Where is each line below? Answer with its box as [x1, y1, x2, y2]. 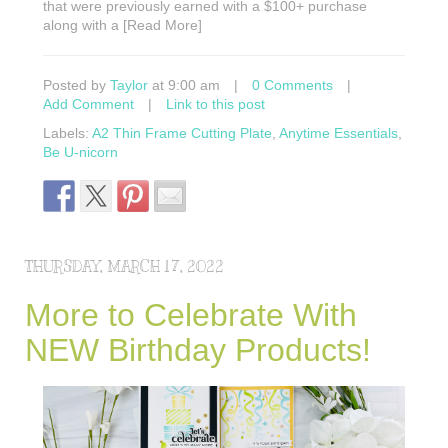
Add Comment [43, 96, 134, 113]
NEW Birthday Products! [25, 332, 371, 369]
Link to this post [166, 96, 265, 113]
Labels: [43, 125, 92, 142]
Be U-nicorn [43, 144, 118, 161]
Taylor [110, 77, 148, 94]
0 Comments [252, 77, 333, 94]
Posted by [43, 77, 110, 94]
